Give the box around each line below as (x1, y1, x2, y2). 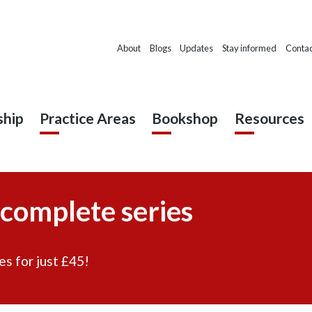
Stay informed (222, 42, 277, 54)
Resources (234, 109, 304, 127)
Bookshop (152, 109, 219, 127)
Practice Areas (39, 109, 136, 127)
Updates (180, 42, 214, 54)
